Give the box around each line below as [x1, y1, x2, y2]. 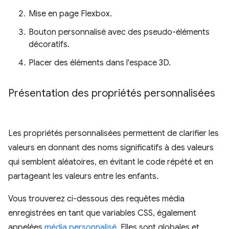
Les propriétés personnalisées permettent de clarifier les [8, 128, 219, 139]
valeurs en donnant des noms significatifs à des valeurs [8, 143, 214, 153]
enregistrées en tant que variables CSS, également [8, 208, 196, 219]
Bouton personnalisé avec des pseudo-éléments [29, 27, 210, 38]
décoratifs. [29, 39, 70, 50]
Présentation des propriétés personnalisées [8, 87, 215, 100]
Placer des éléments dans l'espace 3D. [29, 58, 171, 68]
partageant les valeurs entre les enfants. [8, 171, 158, 182]
